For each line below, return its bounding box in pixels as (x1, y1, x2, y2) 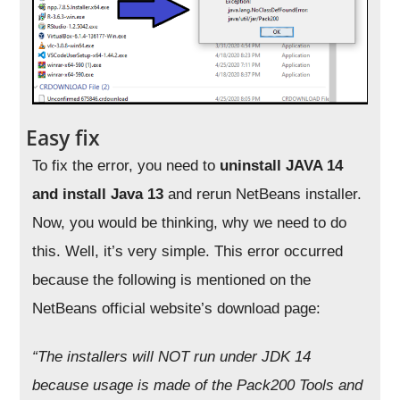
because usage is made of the (32, 377, 237, 395)
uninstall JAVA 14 (220, 157, 344, 175)
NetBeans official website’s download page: (32, 300, 321, 318)
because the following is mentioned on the (32, 271, 312, 289)
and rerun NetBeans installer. (163, 186, 362, 204)
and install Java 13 (32, 186, 164, 204)
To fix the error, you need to (32, 157, 221, 175)
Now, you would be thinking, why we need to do (32, 214, 347, 232)
